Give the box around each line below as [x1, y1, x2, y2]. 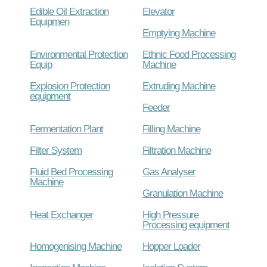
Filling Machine [142, 122, 200, 135]
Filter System [30, 144, 82, 156]
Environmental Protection [30, 48, 128, 60]
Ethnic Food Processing [142, 48, 235, 60]
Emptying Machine [142, 26, 215, 39]
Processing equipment [142, 218, 229, 231]
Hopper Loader [142, 240, 200, 252]
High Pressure [142, 208, 198, 221]
